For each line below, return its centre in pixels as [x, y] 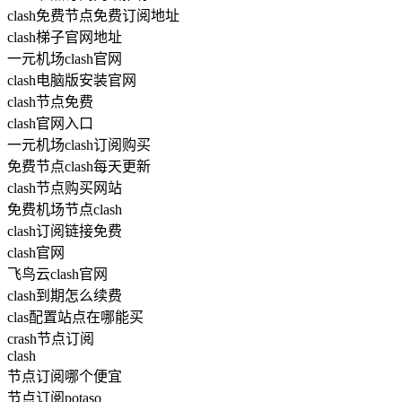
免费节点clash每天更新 [79, 167]
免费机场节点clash [65, 210]
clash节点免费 [50, 102]
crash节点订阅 [51, 339]
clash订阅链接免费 [65, 232]
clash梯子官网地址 [65, 38]
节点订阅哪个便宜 [65, 377]
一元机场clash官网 [65, 59]
